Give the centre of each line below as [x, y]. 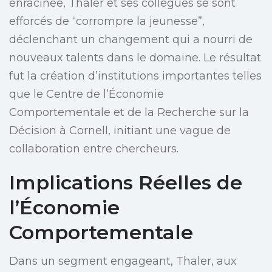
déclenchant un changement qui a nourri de [131, 40]
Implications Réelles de [126, 183]
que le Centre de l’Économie [87, 94]
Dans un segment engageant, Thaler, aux [123, 261]
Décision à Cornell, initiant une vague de [120, 131]
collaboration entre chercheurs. [94, 149]
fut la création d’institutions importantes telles [135, 76]
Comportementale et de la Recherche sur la [129, 113]
